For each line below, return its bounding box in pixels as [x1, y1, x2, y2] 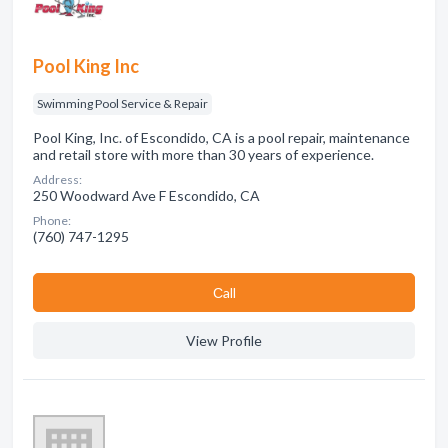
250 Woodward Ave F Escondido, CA [33, 187, 260, 204]
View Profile [186, 332, 262, 349]
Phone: [33, 213, 71, 228]
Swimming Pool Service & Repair [37, 96, 208, 111]
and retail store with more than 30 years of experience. [33, 146, 374, 163]
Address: [33, 172, 82, 187]
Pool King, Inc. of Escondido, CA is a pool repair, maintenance [33, 129, 410, 146]
